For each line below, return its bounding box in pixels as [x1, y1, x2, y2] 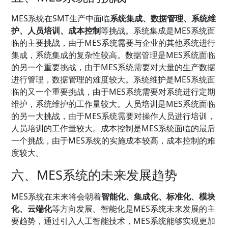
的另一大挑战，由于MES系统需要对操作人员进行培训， [11, 110, 216, 122]
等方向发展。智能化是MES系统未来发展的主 [52, 203, 216, 214]
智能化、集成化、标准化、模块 [101, 190, 216, 202]
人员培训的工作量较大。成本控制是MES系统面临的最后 [11, 122, 216, 134]
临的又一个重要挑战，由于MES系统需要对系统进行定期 [11, 85, 216, 97]
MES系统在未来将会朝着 [11, 190, 102, 202]
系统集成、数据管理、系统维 [110, 12, 216, 24]
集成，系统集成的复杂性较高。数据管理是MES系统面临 [11, 49, 216, 61]
